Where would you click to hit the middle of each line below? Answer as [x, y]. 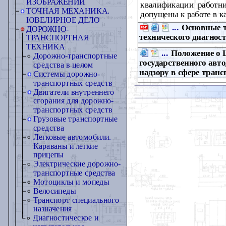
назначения [53, 209]
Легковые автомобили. [72, 137]
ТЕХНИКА [46, 47]
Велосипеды [55, 191]
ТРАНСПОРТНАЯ [58, 38]
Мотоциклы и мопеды [71, 182]
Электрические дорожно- [77, 164]
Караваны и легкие [66, 146]
